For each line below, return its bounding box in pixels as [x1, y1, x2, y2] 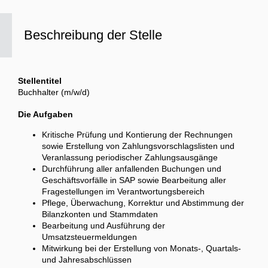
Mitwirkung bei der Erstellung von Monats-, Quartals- [42, 243, 241, 254]
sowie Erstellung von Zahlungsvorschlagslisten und [42, 141, 234, 151]
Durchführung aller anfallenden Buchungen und [42, 164, 221, 174]
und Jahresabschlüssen [42, 255, 132, 265]
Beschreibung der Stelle [24, 28, 162, 43]
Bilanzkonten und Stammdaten [42, 209, 158, 220]
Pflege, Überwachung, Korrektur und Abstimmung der [42, 198, 244, 208]
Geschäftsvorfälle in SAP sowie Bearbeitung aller [42, 175, 226, 185]
